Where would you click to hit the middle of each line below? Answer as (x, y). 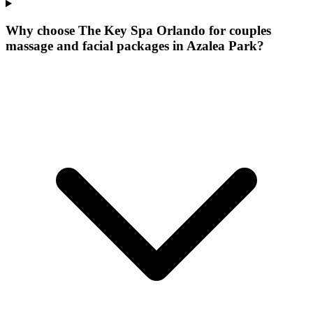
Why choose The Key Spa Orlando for (117, 30)
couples (250, 30)
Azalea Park (222, 45)
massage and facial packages (87, 45)
